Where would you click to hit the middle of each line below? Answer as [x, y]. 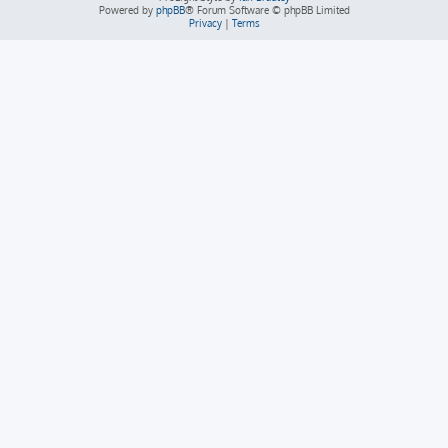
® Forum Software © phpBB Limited [267, 10]
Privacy [205, 23]
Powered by [127, 10]
